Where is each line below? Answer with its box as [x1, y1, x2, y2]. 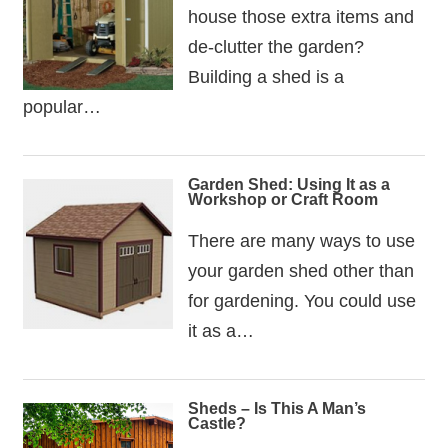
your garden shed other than [187, 259, 414, 281]
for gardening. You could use [187, 289, 416, 311]
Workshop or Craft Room [187, 191, 378, 209]
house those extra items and [187, 5, 414, 27]
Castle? [187, 415, 246, 433]
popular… [22, 95, 101, 117]
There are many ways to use [187, 229, 415, 251]
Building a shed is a [187, 65, 344, 87]
